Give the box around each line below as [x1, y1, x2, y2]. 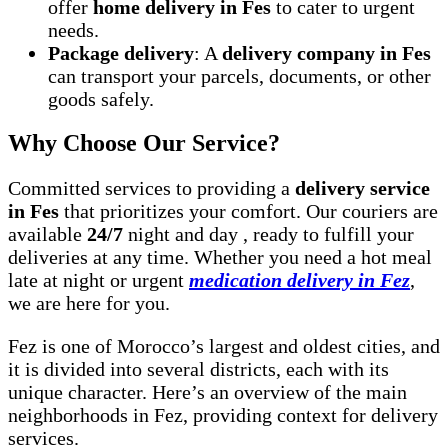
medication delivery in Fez [189, 269, 410, 292]
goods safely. [48, 87, 154, 110]
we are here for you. [8, 292, 170, 315]
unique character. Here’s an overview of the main [8, 381, 407, 404]
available [8, 223, 87, 246]
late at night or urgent [8, 269, 189, 292]
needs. [48, 18, 99, 41]
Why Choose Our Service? [8, 130, 280, 157]
